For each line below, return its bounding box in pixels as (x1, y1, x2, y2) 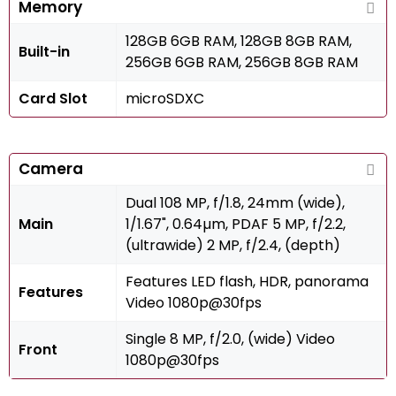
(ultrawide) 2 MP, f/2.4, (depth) (126, 235, 340, 255)
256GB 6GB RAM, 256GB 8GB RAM (126, 52, 358, 72)
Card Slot (19, 88, 88, 109)
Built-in (19, 42, 70, 62)
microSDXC (126, 88, 204, 109)
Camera (19, 158, 83, 179)
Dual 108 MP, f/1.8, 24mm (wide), (126, 193, 345, 213)
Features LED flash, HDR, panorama (126, 271, 369, 292)
